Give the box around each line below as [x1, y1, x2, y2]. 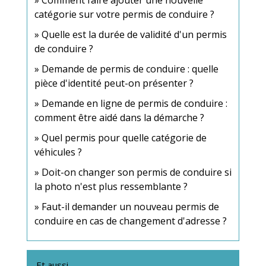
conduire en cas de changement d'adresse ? [34, 214, 227, 227]
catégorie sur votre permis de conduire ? [34, 7, 214, 21]
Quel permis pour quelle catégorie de [42, 131, 207, 144]
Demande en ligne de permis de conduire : [42, 96, 227, 110]
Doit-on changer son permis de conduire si [42, 165, 232, 179]
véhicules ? [34, 145, 82, 159]
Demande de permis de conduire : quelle [42, 62, 218, 75]
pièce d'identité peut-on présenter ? [34, 76, 194, 90]
